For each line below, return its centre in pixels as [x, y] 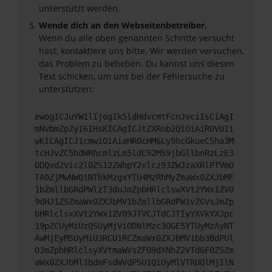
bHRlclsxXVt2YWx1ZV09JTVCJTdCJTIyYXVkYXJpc [134, 213]
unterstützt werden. [80, 8]
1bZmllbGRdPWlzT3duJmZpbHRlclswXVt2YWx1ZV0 [134, 189]
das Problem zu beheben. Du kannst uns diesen [137, 63]
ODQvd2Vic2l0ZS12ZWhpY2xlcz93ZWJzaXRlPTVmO [134, 165]
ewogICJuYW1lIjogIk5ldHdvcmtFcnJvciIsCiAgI [134, 116]
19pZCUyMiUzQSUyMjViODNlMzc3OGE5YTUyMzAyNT [134, 226]
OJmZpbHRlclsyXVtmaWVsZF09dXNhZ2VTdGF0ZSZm [134, 250]
